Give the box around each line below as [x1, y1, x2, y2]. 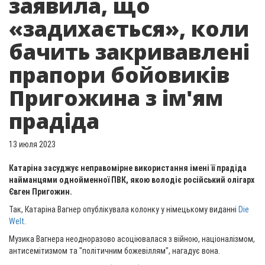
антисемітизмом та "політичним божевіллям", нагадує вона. [9, 246, 220, 256]
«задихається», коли [9, 14, 249, 43]
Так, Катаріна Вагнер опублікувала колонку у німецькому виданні [9, 205, 238, 214]
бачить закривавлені [9, 37, 250, 66]
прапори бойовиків [9, 60, 230, 89]
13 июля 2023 [9, 140, 56, 149]
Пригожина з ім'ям [9, 83, 223, 112]
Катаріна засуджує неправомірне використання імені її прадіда [9, 163, 247, 173]
